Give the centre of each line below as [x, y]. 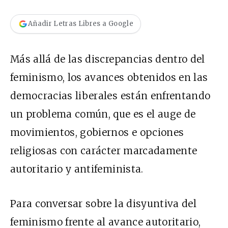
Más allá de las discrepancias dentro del [108, 59]
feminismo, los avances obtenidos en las [109, 77]
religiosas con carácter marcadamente [104, 150]
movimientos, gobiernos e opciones [97, 132]
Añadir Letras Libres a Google [81, 24]
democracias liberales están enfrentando [110, 95]
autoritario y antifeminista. [77, 169]
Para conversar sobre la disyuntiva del [103, 203]
